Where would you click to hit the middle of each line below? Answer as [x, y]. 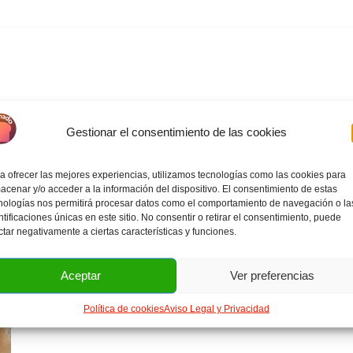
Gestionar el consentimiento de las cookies [176, 132]
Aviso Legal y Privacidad [216, 308]
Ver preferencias [272, 275]
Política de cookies [123, 308]
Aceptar [80, 275]
